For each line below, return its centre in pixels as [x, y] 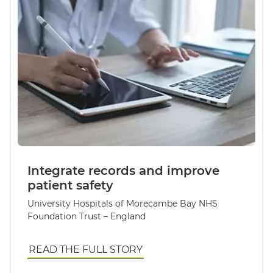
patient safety [70, 185]
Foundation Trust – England [87, 216]
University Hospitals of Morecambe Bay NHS [122, 204]
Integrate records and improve [123, 171]
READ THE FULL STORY [86, 250]
